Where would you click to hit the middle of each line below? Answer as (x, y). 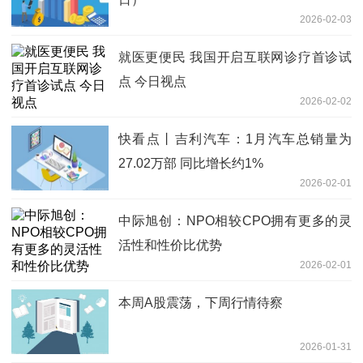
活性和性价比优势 (170, 246)
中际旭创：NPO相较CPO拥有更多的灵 (235, 221)
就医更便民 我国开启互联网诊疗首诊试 (235, 58)
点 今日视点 (152, 82)
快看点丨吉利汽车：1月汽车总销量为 (235, 139)
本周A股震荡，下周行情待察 (201, 303)
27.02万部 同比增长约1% (191, 164)
